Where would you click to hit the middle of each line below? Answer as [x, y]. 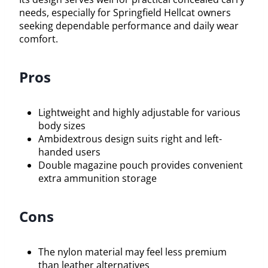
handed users [69, 152]
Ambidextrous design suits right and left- [130, 138]
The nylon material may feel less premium [133, 252]
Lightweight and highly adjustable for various [139, 112]
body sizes [62, 125]
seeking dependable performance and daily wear [129, 25]
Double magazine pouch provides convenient [141, 165]
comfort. [39, 39]
